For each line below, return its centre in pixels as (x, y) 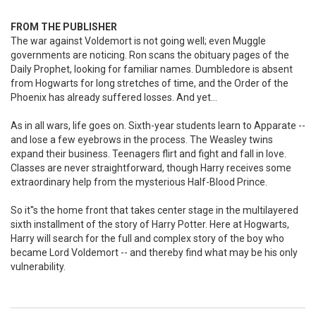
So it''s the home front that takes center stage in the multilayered (154, 210)
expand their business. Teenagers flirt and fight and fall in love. (148, 153)
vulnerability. (38, 266)
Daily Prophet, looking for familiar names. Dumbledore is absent (152, 69)
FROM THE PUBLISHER (64, 26)
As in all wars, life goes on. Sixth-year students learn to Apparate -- (158, 125)
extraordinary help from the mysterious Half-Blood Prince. (139, 182)
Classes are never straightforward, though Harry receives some (151, 168)
